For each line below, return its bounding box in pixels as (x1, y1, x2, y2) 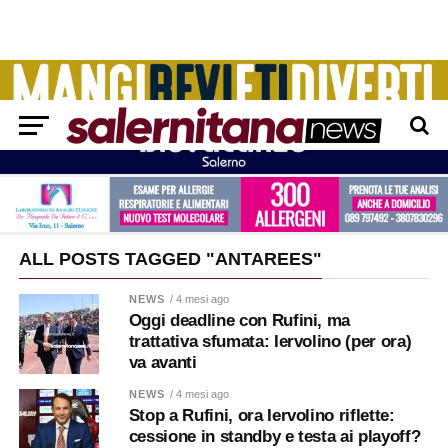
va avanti (128, 353, 197, 373)
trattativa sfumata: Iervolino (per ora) (128, 332, 412, 352)
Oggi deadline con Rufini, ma (128, 311, 351, 331)
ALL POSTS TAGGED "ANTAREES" (18, 249, 322, 270)
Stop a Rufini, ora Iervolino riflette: (128, 406, 395, 426)
